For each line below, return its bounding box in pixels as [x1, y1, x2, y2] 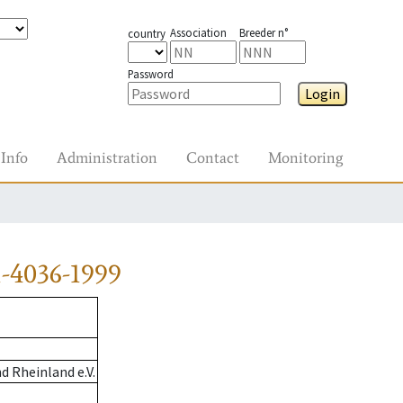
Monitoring [268, 148, 343, 167]
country [127, 26, 166, 40]
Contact [186, 148, 239, 167]
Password [127, 67, 174, 81]
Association [169, 25, 227, 40]
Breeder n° [238, 25, 288, 40]
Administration [57, 148, 157, 167]
